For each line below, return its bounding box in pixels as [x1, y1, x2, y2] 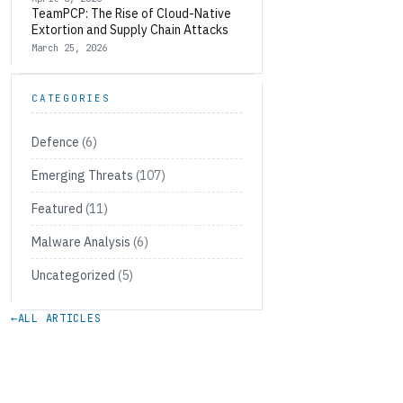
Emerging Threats [31, 167, 133, 184]
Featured [31, 201, 83, 217]
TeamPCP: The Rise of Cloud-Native [31, 5, 231, 22]
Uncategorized [31, 267, 115, 283]
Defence [31, 134, 79, 150]
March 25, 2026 [31, 41, 107, 54]
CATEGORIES [31, 92, 111, 104]
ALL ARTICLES [17, 311, 102, 326]
